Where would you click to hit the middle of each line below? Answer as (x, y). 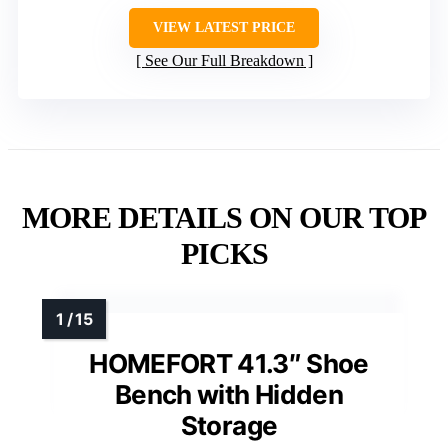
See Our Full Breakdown (224, 60)
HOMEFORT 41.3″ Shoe (229, 363)
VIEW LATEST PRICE (224, 27)
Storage (229, 425)
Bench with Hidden (229, 394)
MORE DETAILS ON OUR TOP (224, 217)
